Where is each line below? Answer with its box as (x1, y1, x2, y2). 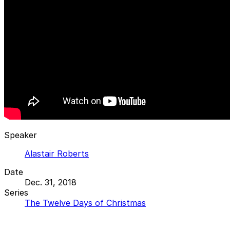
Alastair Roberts (25, 148, 89, 159)
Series (4, 187, 28, 198)
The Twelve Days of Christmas (25, 197, 146, 208)
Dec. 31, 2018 (25, 177, 76, 187)
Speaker (4, 129, 37, 140)
